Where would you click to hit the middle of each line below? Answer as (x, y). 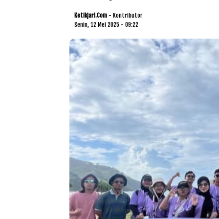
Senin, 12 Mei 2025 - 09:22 (106, 24)
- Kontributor (126, 15)
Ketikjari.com (91, 15)
